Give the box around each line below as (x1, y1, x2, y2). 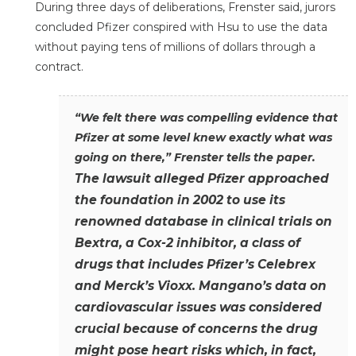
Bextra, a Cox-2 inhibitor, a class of (75, 234, 300, 250)
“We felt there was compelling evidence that (75, 110, 338, 125)
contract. (35, 60, 83, 75)
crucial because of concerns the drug (75, 320, 318, 336)
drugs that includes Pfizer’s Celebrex (75, 256, 315, 272)
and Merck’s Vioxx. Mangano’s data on (75, 277, 327, 293)
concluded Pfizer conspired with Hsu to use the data (35, 20, 327, 35)
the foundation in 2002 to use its (75, 192, 285, 207)
